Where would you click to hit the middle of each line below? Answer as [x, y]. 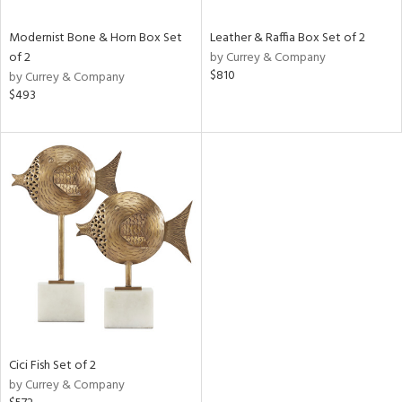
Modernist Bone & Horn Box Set [96, 38]
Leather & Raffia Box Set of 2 [287, 38]
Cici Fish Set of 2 [52, 365]
